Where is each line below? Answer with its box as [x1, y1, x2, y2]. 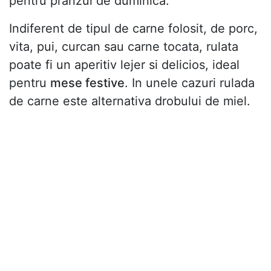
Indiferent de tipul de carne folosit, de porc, [9, 21, 258, 36]
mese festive [50, 75, 125, 90]
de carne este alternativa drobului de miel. [9, 93, 250, 108]
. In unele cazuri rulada [125, 75, 255, 90]
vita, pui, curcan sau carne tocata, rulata [9, 39, 238, 54]
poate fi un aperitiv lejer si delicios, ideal [9, 57, 240, 72]
